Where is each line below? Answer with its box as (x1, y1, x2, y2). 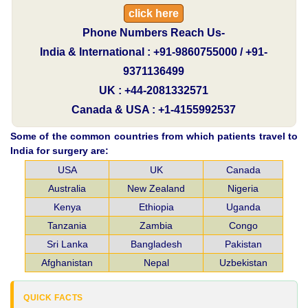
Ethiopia (138, 201, 174, 212)
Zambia (140, 219, 173, 231)
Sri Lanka (46, 238, 88, 250)
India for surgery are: (10, 144, 109, 156)
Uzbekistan (219, 256, 267, 268)
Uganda (225, 201, 261, 212)
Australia (48, 182, 86, 194)
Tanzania (47, 219, 87, 231)
